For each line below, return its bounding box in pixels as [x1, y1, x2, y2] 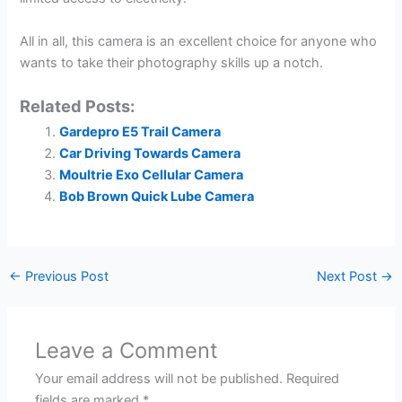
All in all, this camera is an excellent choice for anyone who [20, 33, 378, 50]
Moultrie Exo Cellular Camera [59, 166, 244, 183]
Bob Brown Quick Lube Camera [59, 188, 255, 205]
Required [286, 371, 340, 388]
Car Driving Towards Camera [59, 144, 241, 162]
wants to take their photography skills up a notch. [20, 55, 324, 72]
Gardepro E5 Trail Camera [59, 123, 222, 140]
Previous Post [21, 268, 109, 285]
